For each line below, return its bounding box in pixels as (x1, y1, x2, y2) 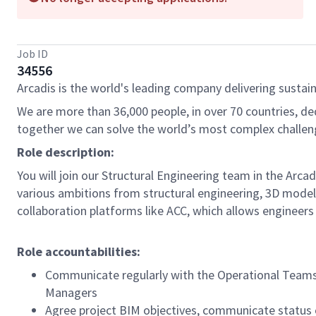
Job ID (17, 47, 48, 61)
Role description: (17, 144, 114, 160)
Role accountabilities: (17, 243, 140, 260)
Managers (45, 284, 97, 300)
